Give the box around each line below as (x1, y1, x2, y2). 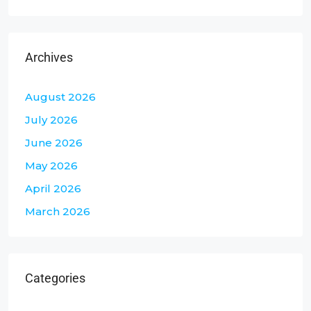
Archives (25, 49, 73, 65)
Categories (25, 270, 85, 285)
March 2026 (25, 204, 90, 218)
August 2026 (25, 90, 96, 103)
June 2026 (25, 135, 83, 149)
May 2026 (25, 158, 78, 172)
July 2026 (25, 112, 78, 126)
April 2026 (25, 181, 81, 195)
